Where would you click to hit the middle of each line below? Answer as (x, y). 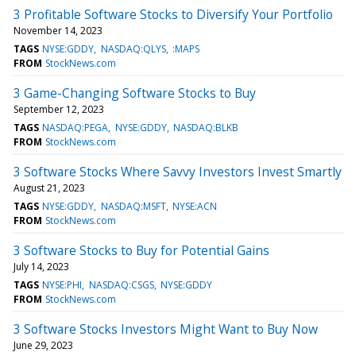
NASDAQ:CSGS (121, 284)
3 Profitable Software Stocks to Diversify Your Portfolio (173, 14)
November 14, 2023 (58, 30)
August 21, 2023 (49, 188)
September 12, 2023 (59, 109)
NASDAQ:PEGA (75, 127)
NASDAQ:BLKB (205, 127)
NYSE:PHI (62, 284)
